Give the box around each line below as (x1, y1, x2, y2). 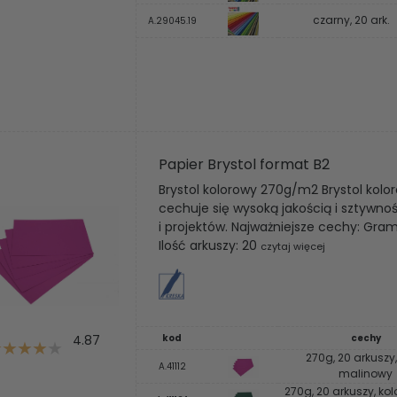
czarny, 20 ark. (312, 12, 390, 27)
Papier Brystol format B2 (159, 154, 330, 175)
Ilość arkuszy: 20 (159, 237, 261, 254)
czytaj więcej (261, 239, 325, 253)
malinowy (339, 366, 393, 381)
